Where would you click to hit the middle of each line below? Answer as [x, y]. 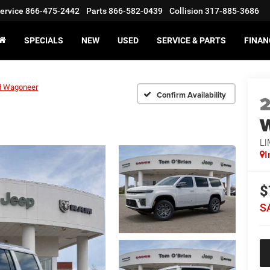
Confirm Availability [191, 95]
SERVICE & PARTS [191, 41]
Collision [186, 11]
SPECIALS [44, 41]
